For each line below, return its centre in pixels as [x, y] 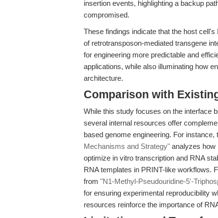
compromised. [107, 15]
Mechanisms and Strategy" [127, 146]
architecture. [103, 78]
